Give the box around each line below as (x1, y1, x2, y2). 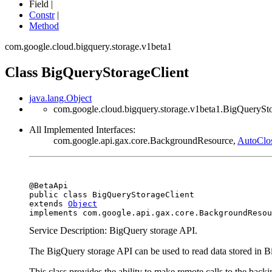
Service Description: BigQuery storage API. (29, 225, 197, 236)
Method (29, 21, 59, 31)
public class (29, 189, 92, 199)
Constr (29, 10, 55, 20)
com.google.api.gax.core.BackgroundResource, (53, 135, 237, 146)
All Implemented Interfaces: (29, 124, 135, 135)
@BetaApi (29, 180, 68, 190)
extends (29, 199, 68, 208)
